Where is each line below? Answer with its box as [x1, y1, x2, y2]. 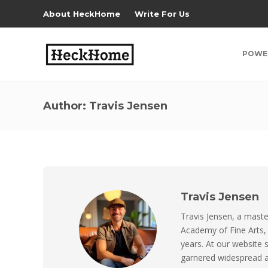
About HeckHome [43, 9, 120, 19]
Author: [43, 99, 89, 112]
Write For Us [135, 9, 190, 19]
